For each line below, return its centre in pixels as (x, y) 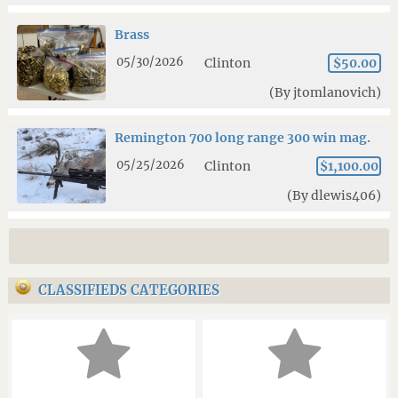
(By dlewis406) (334, 195)
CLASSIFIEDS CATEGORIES (128, 290)
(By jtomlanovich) (326, 92)
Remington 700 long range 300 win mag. (242, 137)
